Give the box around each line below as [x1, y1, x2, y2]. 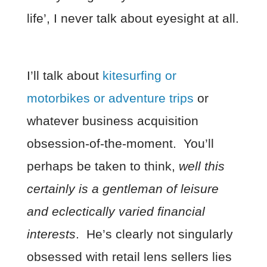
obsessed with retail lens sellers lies [26, 250, 232, 264]
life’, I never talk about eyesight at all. [26, 11, 239, 26]
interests [26, 227, 76, 241]
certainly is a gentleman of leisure [26, 182, 219, 196]
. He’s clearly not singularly [75, 227, 233, 241]
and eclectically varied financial [26, 204, 205, 219]
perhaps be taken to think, [26, 159, 179, 173]
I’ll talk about [26, 69, 103, 83]
